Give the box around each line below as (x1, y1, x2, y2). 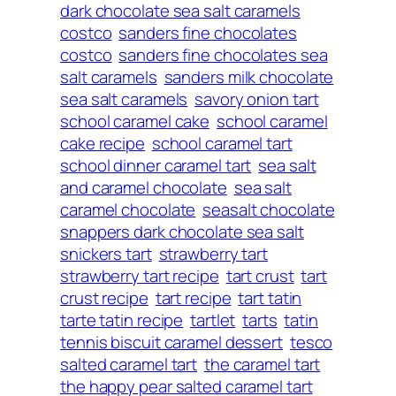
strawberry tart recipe (60, 263, 219, 287)
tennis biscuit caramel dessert (60, 330, 283, 354)
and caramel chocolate (60, 175, 227, 199)
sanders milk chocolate (164, 65, 334, 88)
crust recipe (60, 286, 148, 309)
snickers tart (60, 241, 152, 265)
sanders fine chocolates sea (118, 42, 328, 66)
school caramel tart (151, 131, 293, 155)
